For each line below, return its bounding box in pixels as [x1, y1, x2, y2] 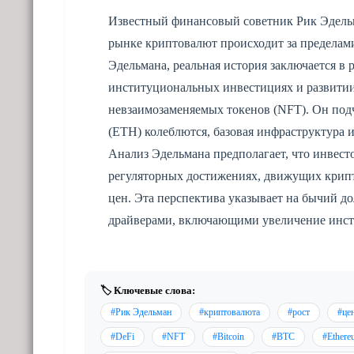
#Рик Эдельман [111, 306, 171, 318]
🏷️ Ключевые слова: [100, 284, 195, 296]
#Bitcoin [213, 330, 244, 342]
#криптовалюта [199, 306, 260, 318]
